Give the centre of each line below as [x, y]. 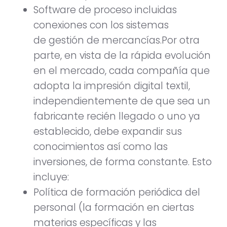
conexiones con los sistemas [101, 25]
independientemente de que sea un [122, 101]
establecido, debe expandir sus [108, 132]
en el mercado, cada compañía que [122, 71]
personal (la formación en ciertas [114, 208]
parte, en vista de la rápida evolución [122, 56]
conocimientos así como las [101, 147]
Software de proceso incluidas [105, 10]
